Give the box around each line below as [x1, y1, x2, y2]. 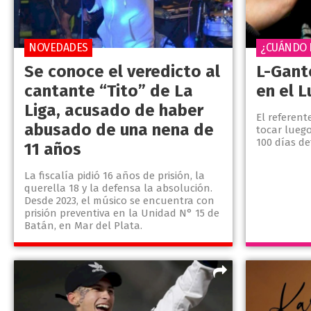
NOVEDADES [28, 41, 88, 55]
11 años [24, 140, 81, 160]
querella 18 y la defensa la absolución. [24, 182, 212, 195]
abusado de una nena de [24, 120, 214, 140]
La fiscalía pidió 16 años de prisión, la [24, 169, 205, 183]
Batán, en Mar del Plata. [24, 219, 142, 233]
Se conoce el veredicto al [24, 62, 220, 82]
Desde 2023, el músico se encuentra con [24, 194, 215, 208]
